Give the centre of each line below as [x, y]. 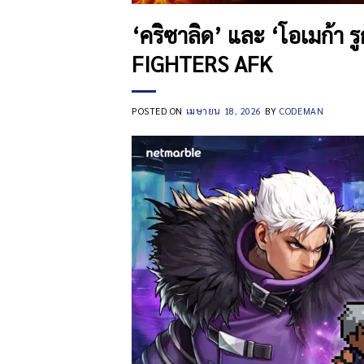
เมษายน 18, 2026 [224, 111]
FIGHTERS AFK [202, 63]
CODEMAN [302, 111]
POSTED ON [159, 111]
